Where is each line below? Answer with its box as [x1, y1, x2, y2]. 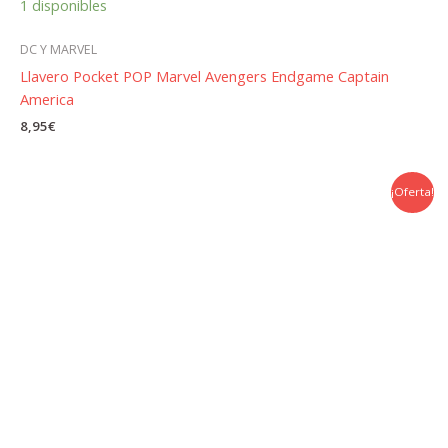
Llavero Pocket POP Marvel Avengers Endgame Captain [20, 65, 389, 86]
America [20, 88, 74, 109]
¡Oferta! [390, 184, 434, 199]
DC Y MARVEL [20, 41, 97, 59]
